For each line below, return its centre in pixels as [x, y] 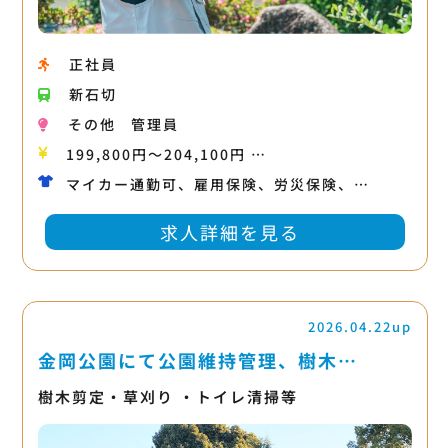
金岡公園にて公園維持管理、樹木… [197, 359]
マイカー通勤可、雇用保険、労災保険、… [217, 183]
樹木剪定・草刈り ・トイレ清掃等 [167, 396]
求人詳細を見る [229, 231]
